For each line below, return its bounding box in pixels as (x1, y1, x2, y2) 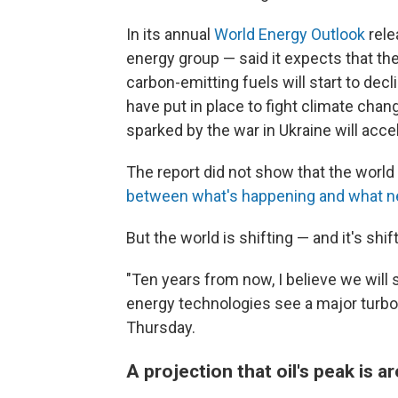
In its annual (126, 24, 214, 44)
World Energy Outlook (214, 24, 365, 44)
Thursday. (126, 317, 195, 337)
